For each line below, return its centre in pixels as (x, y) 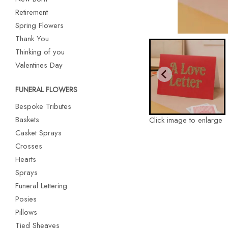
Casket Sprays (38, 133)
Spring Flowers (39, 25)
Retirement (32, 12)
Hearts (26, 159)
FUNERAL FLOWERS (46, 90)
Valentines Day (39, 65)
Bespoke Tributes (43, 106)
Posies (26, 199)
